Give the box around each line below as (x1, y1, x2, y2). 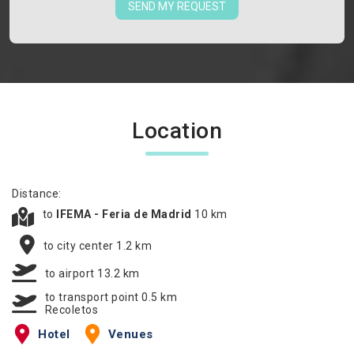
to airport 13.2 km (44, 266, 140, 280)
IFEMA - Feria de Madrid (56, 208, 194, 220)
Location (132, 118, 222, 144)
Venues (107, 327, 153, 341)
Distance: (12, 187, 62, 200)
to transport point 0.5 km (44, 291, 177, 303)
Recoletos (44, 303, 98, 316)
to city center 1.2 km (43, 239, 152, 252)
